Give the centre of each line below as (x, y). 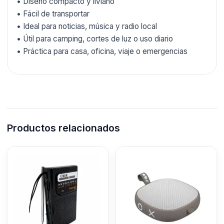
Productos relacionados (63, 128)
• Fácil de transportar (53, 13)
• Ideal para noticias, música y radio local (87, 26)
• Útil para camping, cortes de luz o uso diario (95, 38)
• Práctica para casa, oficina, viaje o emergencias (102, 51)
